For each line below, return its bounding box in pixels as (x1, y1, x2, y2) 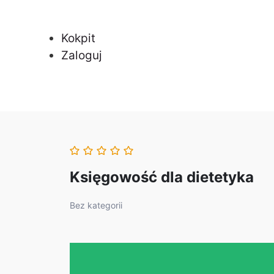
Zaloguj (61, 48, 102, 62)
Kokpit (61, 31, 95, 45)
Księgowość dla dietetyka (70, 168, 254, 187)
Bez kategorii (70, 200, 122, 211)
